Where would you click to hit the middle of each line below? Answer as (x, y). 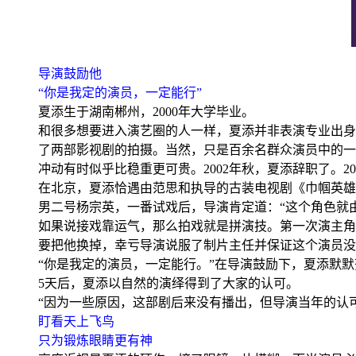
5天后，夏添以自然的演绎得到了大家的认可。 (168, 284)
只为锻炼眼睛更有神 (95, 341)
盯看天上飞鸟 (76, 322)
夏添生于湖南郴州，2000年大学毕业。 (146, 112)
